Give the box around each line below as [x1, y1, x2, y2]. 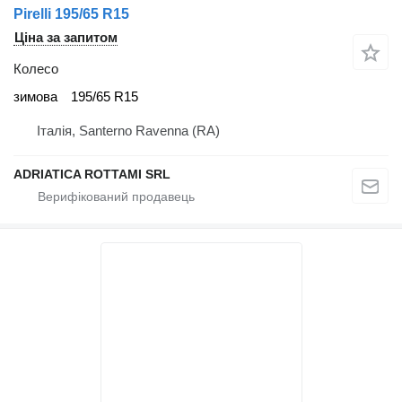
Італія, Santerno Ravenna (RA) [37, 122, 220, 138]
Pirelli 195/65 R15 [13, 5, 129, 22]
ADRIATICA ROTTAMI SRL [13, 166, 170, 181]
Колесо [13, 60, 58, 76]
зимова [13, 89, 57, 105]
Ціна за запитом [14, 29, 118, 45]
